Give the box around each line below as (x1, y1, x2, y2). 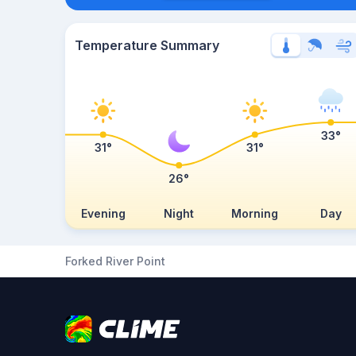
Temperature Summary (75, 37, 219, 53)
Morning (231, 207, 279, 220)
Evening (80, 207, 126, 220)
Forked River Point (65, 254, 165, 268)
